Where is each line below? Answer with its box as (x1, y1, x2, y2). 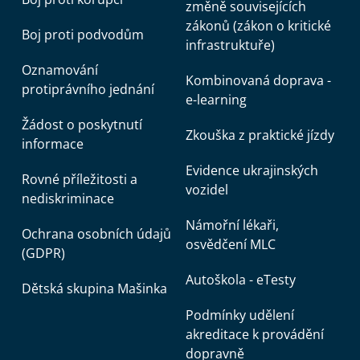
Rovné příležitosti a (22, 170, 137, 188)
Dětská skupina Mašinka (22, 280, 167, 297)
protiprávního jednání (22, 80, 154, 98)
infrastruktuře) (186, 36, 275, 54)
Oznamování (22, 61, 98, 79)
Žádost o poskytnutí (22, 116, 142, 133)
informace (22, 135, 84, 153)
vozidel (186, 181, 228, 198)
